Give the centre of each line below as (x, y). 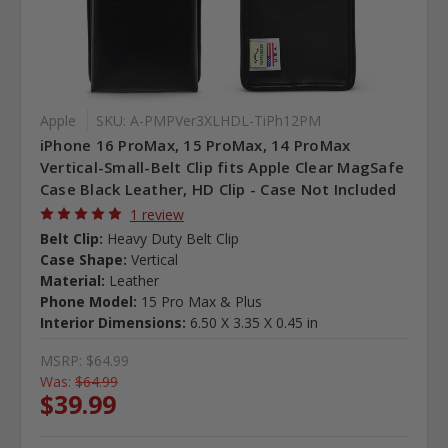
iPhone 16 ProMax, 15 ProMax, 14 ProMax (195, 144)
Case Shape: (83, 259)
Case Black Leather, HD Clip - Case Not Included (218, 188)
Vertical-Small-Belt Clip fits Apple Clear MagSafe (222, 166)
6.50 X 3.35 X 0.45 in (253, 322)
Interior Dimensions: (112, 322)
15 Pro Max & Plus (201, 301)
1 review (156, 214)
